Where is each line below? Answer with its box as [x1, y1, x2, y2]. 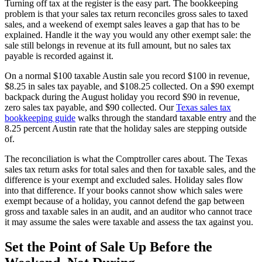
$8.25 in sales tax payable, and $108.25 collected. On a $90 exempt [5, 81, 254, 91]
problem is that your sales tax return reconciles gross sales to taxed [5, 8, 248, 19]
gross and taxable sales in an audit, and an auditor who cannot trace [5, 206, 252, 216]
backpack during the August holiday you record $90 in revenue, [5, 91, 240, 102]
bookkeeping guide [5, 112, 75, 123]
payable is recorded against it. [5, 50, 113, 61]
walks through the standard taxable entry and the [75, 112, 256, 123]
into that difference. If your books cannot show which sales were [5, 185, 243, 195]
